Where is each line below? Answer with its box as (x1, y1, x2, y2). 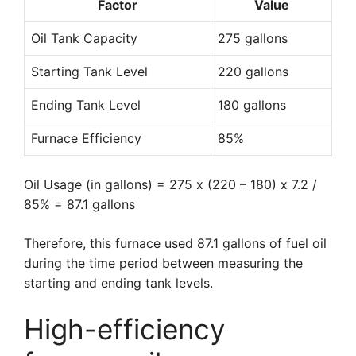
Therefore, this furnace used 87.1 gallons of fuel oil (24, 235, 327, 251)
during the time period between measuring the (24, 255, 303, 271)
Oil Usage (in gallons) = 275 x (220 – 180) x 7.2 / (24, 176, 317, 192)
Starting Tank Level (31, 64, 148, 79)
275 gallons (218, 30, 288, 46)
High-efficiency (24, 312, 225, 346)
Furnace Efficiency (31, 130, 141, 146)
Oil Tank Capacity (31, 30, 137, 46)
